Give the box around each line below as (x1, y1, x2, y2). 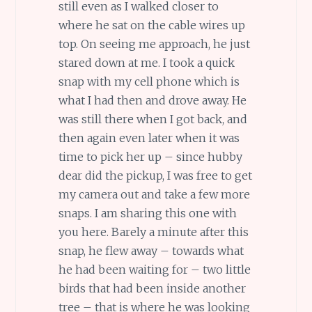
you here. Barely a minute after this (58, 225, 249, 240)
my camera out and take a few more (58, 187, 250, 202)
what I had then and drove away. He (58, 93, 247, 108)
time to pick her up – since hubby (58, 150, 242, 164)
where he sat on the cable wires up (58, 18, 245, 33)
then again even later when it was (58, 131, 240, 146)
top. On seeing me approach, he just (58, 37, 250, 52)
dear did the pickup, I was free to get (58, 169, 252, 183)
